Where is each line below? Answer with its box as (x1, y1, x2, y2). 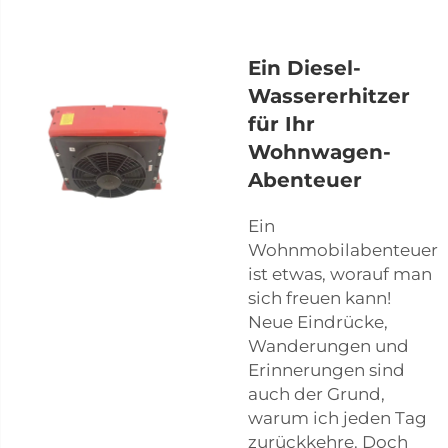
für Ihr (248, 111, 315, 136)
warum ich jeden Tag (248, 407, 427, 428)
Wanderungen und (248, 335, 409, 356)
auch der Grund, (248, 383, 385, 404)
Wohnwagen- (248, 139, 391, 164)
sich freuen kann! (248, 287, 391, 308)
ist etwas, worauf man (248, 263, 432, 284)
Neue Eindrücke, (248, 311, 388, 332)
